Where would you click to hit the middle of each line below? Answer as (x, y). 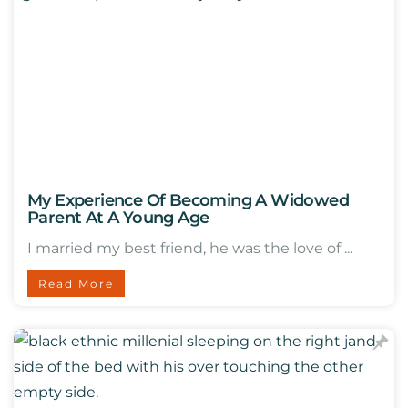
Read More (76, 284)
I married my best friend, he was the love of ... (190, 248)
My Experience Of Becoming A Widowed (188, 200)
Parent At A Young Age (118, 218)
